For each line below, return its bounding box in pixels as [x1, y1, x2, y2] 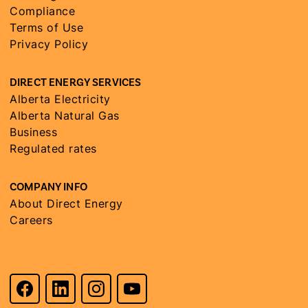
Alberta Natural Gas [10, 108, 120, 122]
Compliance [10, 3, 75, 18]
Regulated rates [10, 141, 97, 155]
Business [10, 124, 57, 139]
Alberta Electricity [10, 91, 111, 106]
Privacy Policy [10, 36, 88, 51]
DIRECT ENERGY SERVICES [10, 75, 142, 89]
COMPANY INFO [10, 179, 87, 194]
